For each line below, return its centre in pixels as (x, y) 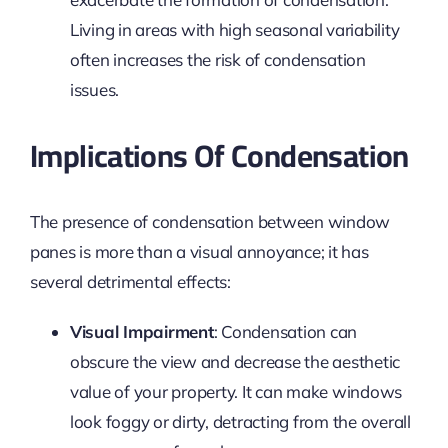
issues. (94, 89)
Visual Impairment (141, 331)
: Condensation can (285, 331)
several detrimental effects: (130, 281)
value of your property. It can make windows (236, 391)
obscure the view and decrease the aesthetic (235, 361)
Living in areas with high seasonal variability (234, 29)
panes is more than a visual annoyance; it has (199, 251)
